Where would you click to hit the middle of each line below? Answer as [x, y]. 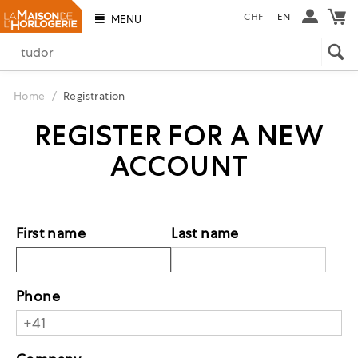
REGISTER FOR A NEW [179, 135]
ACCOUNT [179, 166]
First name [51, 233]
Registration [94, 96]
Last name [205, 233]
